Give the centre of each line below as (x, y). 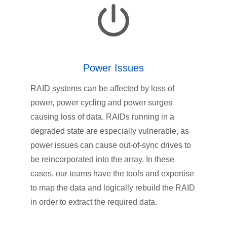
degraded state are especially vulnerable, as (110, 131)
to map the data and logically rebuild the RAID (113, 188)
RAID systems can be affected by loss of (102, 89)
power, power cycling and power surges (101, 103)
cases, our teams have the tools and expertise (112, 174)
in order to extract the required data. (94, 202)
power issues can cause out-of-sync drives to (111, 145)
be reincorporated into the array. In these (102, 160)
